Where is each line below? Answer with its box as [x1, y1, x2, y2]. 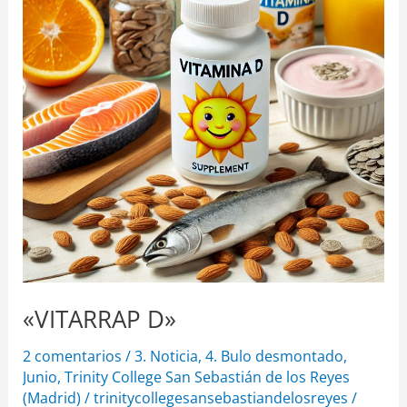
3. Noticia [134, 345, 198, 366]
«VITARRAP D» [22, 302, 176, 335]
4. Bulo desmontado [204, 345, 343, 366]
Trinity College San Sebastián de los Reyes [64, 366, 350, 387]
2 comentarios [22, 345, 122, 366]
